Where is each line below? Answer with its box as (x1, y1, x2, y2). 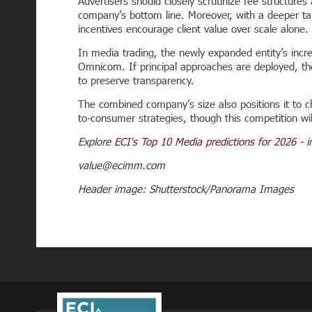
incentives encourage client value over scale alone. (78, 22, 309, 35)
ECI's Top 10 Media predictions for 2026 (114, 135, 296, 148)
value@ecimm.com (78, 159, 165, 171)
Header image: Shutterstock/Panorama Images (78, 182, 294, 195)
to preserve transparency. (78, 74, 194, 86)
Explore (78, 135, 114, 148)
